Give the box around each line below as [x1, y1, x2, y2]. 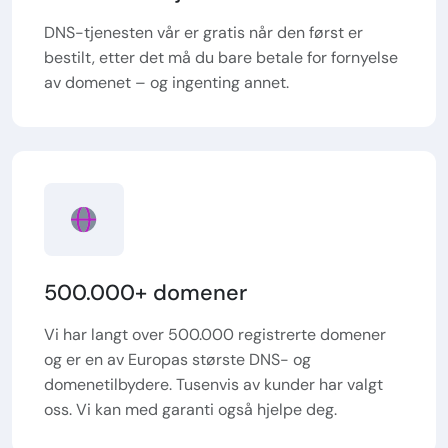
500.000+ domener [44, 277, 247, 307]
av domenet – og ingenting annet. [44, 71, 289, 93]
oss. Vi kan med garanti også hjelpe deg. [44, 398, 337, 420]
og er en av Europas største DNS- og [44, 348, 311, 370]
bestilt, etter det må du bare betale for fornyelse [44, 46, 398, 68]
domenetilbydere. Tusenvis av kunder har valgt [44, 373, 383, 395]
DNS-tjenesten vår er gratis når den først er [44, 21, 363, 43]
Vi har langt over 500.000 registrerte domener [44, 323, 386, 345]
